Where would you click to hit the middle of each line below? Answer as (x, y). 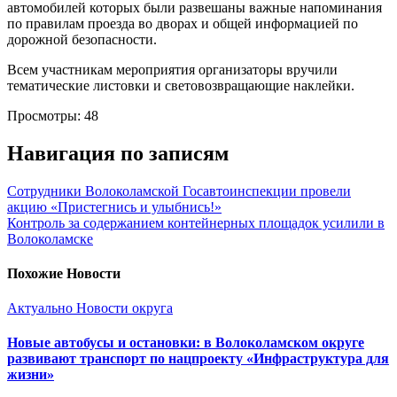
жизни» (31, 375)
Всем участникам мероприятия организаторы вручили (172, 69)
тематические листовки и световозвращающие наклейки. (181, 85)
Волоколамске (50, 238)
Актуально (42, 308)
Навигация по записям (118, 153)
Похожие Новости (64, 273)
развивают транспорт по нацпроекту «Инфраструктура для (198, 359)
